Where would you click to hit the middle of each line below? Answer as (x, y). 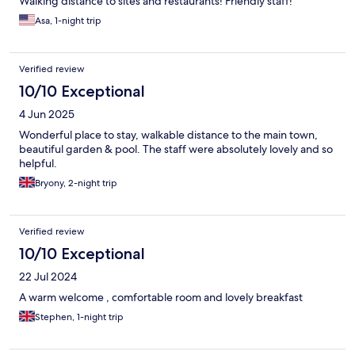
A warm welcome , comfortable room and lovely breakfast (161, 298)
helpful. (38, 164)
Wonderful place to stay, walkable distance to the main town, (168, 135)
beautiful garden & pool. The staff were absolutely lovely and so (176, 149)
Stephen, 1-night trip (79, 317)
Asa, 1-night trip (68, 21)
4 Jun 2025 (47, 115)
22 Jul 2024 (48, 277)
